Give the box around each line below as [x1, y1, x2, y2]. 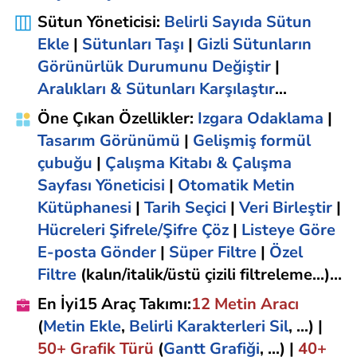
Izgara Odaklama [198, 108, 324, 130]
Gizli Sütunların [197, 33, 312, 56]
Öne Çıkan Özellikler [37, 108, 190, 130]
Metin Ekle [43, 316, 121, 338]
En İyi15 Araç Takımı [37, 293, 187, 316]
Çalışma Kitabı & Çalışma [105, 152, 292, 175]
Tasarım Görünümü [37, 130, 180, 152]
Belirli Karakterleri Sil [129, 316, 288, 338]
